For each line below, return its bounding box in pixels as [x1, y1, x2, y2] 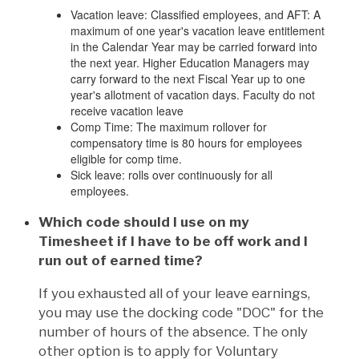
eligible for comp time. [71, 150, 182, 167]
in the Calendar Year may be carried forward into [71, 38, 317, 54]
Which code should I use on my [38, 213, 249, 230]
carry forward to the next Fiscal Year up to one [71, 70, 305, 87]
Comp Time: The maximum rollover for [71, 118, 267, 135]
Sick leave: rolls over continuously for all [71, 166, 272, 183]
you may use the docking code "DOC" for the [38, 304, 324, 321]
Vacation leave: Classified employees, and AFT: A [71, 6, 321, 22]
